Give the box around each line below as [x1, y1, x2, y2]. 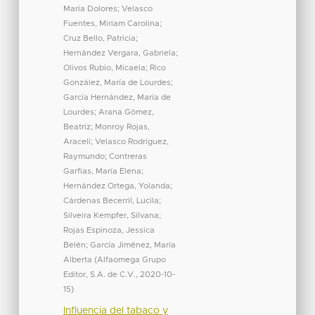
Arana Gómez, [98, 108, 154, 116]
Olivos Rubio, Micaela [63, 63, 146, 72]
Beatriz [63, 122, 91, 131]
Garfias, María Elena [63, 167, 141, 175]
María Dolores [63, 4, 117, 13]
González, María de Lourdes [63, 78, 171, 86]
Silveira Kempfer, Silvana [63, 211, 159, 219]
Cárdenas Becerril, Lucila [63, 196, 159, 205]
